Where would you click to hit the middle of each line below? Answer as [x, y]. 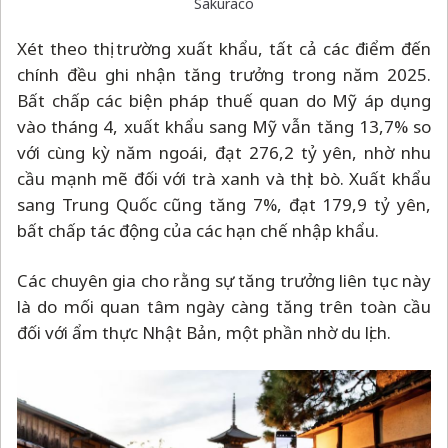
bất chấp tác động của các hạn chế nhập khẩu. [198, 230]
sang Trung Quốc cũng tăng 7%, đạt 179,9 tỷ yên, [224, 204]
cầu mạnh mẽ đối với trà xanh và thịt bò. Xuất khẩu [224, 178]
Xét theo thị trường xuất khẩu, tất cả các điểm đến [224, 48]
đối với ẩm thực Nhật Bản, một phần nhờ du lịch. [204, 332]
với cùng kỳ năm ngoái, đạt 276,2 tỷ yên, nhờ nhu [224, 152]
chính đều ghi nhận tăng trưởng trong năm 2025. [224, 74]
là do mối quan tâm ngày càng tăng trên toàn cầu [224, 306]
